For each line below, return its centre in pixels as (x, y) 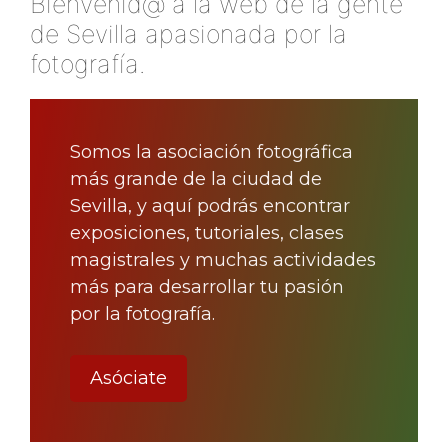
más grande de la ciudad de (196, 178)
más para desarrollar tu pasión (207, 286)
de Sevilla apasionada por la (188, 33)
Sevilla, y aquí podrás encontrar (210, 205)
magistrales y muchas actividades (223, 259)
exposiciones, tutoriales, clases (207, 232)
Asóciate (128, 377)
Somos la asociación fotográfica (211, 151)
